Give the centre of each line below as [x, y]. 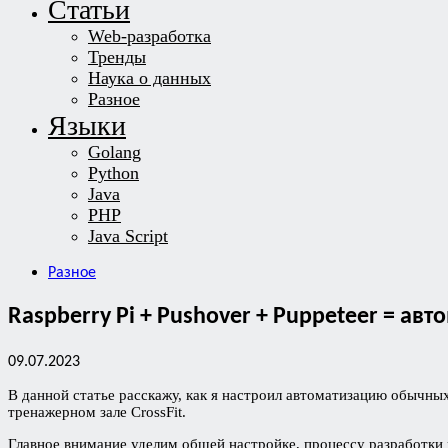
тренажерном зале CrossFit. [97, 411]
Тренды [117, 57]
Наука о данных [149, 78]
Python [113, 173]
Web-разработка [149, 36]
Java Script [128, 236]
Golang [114, 152]
